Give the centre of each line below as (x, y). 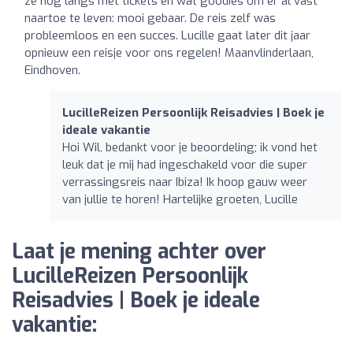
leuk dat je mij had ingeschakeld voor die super (185, 164)
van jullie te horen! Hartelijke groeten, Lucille (180, 199)
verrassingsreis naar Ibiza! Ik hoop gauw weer (185, 182)
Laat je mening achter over (139, 251)
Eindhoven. (52, 70)
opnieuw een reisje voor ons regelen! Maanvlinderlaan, (169, 52)
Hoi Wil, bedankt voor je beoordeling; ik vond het (190, 147)
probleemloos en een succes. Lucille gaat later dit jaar (167, 35)
